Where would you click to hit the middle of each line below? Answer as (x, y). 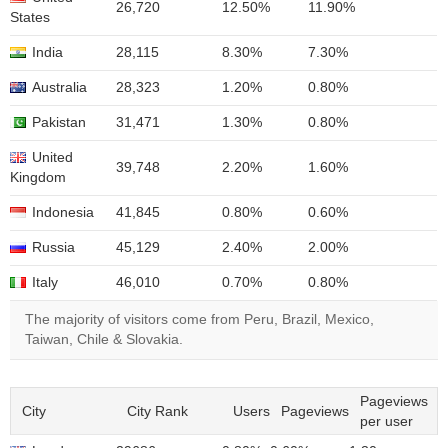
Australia (59, 87)
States (30, 17)
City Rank (157, 411)
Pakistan (59, 122)
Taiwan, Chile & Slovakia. (104, 339)
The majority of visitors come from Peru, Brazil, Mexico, (199, 319)
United (52, 157)
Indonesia (63, 212)
